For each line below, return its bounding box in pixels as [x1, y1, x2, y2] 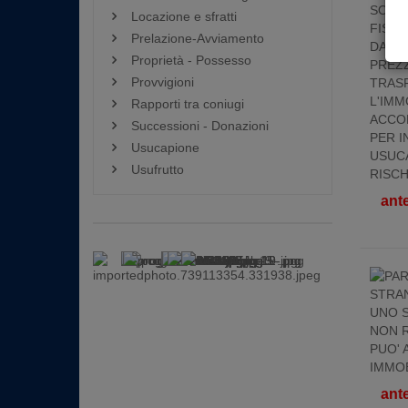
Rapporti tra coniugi [131, 97, 244, 111]
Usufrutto [131, 162, 184, 177]
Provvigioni [131, 75, 194, 89]
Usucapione [131, 140, 199, 155]
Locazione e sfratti [131, 9, 237, 24]
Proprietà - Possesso [131, 53, 251, 67]
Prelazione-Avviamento [131, 31, 264, 46]
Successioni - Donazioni [131, 118, 269, 133]
